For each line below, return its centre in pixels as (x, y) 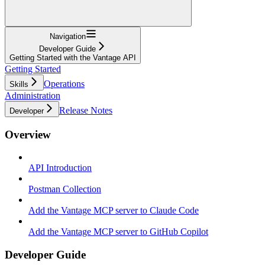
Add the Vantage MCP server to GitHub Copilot (118, 232)
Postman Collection (65, 189)
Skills (19, 84)
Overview (28, 134)
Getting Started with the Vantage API (73, 57)
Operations (64, 83)
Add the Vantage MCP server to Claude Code (114, 211)
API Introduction (60, 168)
